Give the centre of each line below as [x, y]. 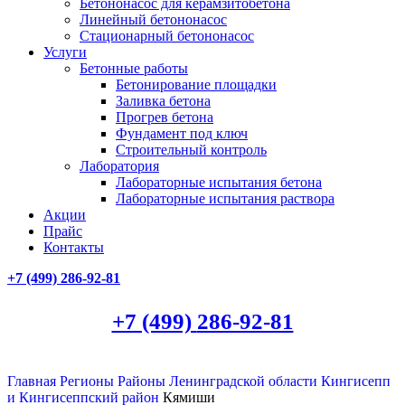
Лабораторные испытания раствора [225, 198]
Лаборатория [119, 166]
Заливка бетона [163, 101]
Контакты [74, 247]
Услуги [65, 52]
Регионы [89, 381]
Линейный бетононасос [153, 19]
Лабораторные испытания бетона [219, 182]
